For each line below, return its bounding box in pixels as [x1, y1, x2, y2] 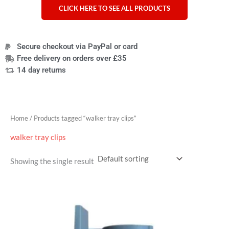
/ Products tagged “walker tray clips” [28, 114, 136, 123]
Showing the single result [10, 157, 94, 166]
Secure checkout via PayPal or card [16, 42, 138, 52]
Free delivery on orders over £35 [16, 54, 127, 63]
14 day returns [16, 65, 66, 75]
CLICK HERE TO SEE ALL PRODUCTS [59, 4, 170, 13]
